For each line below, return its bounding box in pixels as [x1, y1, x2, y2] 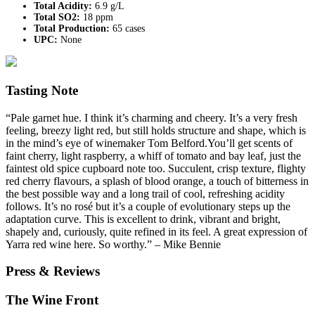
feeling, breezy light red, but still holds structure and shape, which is [6, 124, 306, 136]
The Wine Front [6, 292, 98, 308]
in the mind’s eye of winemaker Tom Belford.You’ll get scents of [6, 136, 292, 149]
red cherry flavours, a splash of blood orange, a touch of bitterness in [6, 174, 309, 187]
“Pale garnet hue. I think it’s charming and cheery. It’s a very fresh [6, 111, 297, 124]
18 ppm [83, 12, 113, 23]
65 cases [112, 23, 145, 34]
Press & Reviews [6, 264, 100, 279]
